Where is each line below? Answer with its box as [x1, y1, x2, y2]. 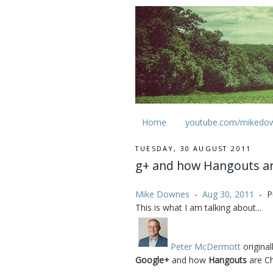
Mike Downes [135, 188, 190, 200]
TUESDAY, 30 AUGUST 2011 [135, 144, 252, 154]
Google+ [135, 254, 169, 266]
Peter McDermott [171, 241, 241, 253]
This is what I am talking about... [135, 202, 261, 214]
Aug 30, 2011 [202, 188, 254, 200]
